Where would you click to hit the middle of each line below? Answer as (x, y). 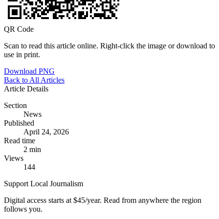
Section (15, 105)
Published (19, 123)
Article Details (26, 88)
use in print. (22, 54)
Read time (20, 140)
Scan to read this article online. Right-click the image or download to (109, 45)
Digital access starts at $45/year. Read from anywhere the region (103, 200)
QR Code (19, 29)
